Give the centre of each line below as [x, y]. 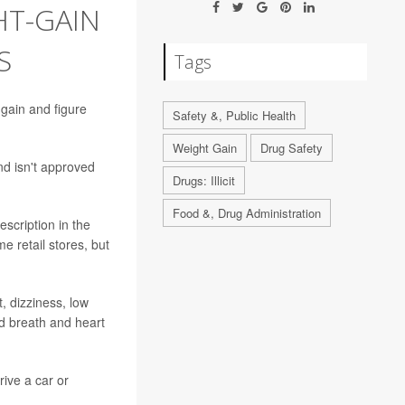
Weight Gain [205, 148]
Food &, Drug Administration [247, 213]
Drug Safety [292, 148]
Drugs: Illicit [204, 180]
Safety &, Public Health [235, 115]
